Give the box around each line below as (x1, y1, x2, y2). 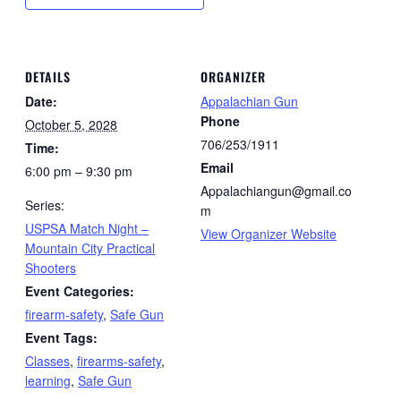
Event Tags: (25, 328, 98, 347)
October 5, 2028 (25, 115, 117, 134)
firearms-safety (77, 352, 161, 371)
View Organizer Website (200, 225, 337, 243)
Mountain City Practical (25, 239, 155, 258)
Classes (25, 352, 70, 371)
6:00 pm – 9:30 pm (25, 162, 132, 181)
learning (25, 371, 71, 390)
